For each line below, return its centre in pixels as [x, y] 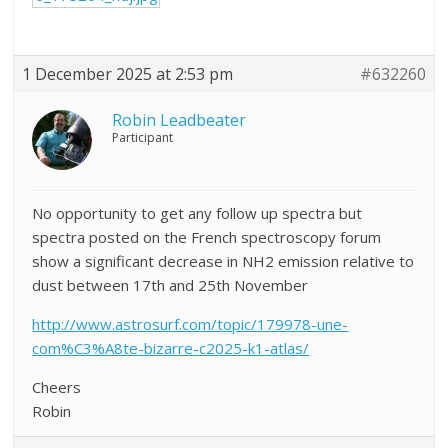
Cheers [57, 386]
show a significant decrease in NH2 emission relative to [223, 260]
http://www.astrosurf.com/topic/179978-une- [190, 323]
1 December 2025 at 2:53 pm [128, 73]
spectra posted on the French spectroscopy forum [207, 236]
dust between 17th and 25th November [170, 284]
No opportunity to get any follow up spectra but [197, 212]
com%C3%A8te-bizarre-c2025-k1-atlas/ [171, 347]
